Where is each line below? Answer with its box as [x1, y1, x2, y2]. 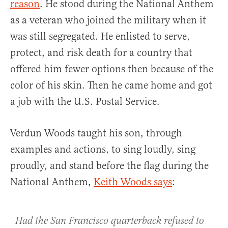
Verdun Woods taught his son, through [10, 127, 182, 140]
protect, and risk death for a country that [10, 46, 192, 60]
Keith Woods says [94, 176, 172, 189]
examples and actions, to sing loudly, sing [10, 143, 195, 156]
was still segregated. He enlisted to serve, [10, 30, 190, 43]
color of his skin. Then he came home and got [10, 79, 212, 92]
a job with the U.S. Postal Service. [10, 95, 160, 108]
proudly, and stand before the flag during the [10, 159, 209, 173]
